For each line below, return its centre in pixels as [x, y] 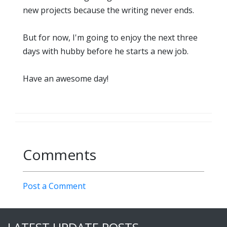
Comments [60, 155]
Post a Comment [54, 186]
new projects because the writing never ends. [108, 10]
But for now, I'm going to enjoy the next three [110, 38]
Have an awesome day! [66, 79]
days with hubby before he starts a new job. [107, 51]
